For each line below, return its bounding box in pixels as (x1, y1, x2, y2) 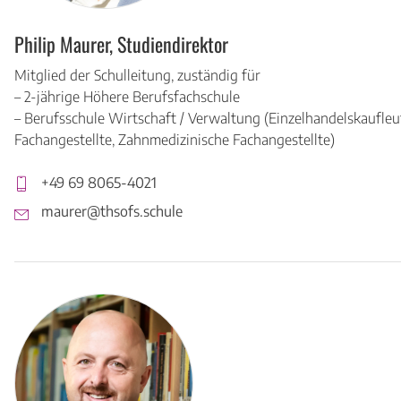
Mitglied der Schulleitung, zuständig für (14, 65, 260, 84)
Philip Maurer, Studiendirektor (14, 29, 228, 58)
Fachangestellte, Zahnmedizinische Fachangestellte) (14, 130, 335, 149)
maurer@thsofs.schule (41, 201, 183, 220)
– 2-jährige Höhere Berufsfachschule (14, 87, 240, 106)
